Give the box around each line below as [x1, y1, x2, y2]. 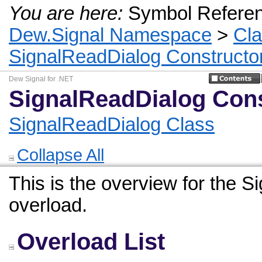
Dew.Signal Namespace [9, 25, 212, 46]
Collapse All [17, 145, 104, 164]
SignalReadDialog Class [9, 114, 215, 135]
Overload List [17, 228, 165, 255]
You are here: [9, 3, 123, 24]
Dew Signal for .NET [9, 75, 73, 83]
